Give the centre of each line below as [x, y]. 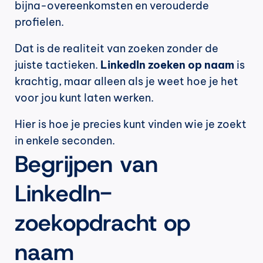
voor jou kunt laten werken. [84, 98]
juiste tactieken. [58, 65]
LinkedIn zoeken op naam [167, 65]
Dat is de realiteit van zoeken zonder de [117, 48]
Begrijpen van [86, 164]
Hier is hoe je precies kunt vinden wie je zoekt [131, 124]
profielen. [39, 22]
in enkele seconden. [65, 141]
